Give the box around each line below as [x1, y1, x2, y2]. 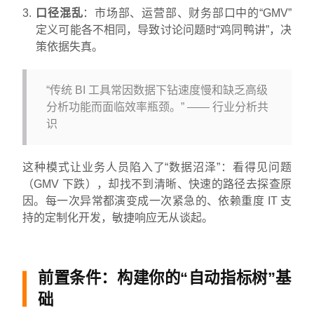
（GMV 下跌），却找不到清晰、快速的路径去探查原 [22, 177, 292, 190]
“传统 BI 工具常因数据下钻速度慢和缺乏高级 [46, 83, 268, 96]
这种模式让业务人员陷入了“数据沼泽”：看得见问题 [22, 161, 292, 173]
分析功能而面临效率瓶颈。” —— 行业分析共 [46, 100, 268, 113]
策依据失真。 [36, 40, 104, 53]
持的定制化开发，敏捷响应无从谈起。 [22, 211, 213, 224]
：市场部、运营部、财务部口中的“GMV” [83, 6, 292, 19]
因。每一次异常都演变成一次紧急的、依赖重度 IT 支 [22, 194, 292, 207]
